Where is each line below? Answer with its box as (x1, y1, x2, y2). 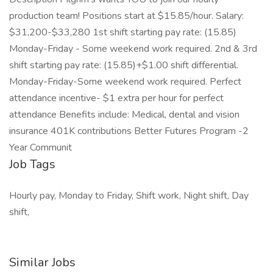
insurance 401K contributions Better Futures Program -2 (9, 124, 249, 138)
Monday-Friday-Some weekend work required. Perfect (9, 75, 241, 88)
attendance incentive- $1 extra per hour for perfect (9, 91, 224, 105)
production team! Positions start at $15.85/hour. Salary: (9, 9, 244, 23)
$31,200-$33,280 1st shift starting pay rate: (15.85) (9, 26, 236, 39)
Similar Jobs (9, 254, 76, 271)
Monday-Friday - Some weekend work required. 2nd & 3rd (9, 42, 257, 55)
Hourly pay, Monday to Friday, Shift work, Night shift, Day (9, 189, 249, 202)
